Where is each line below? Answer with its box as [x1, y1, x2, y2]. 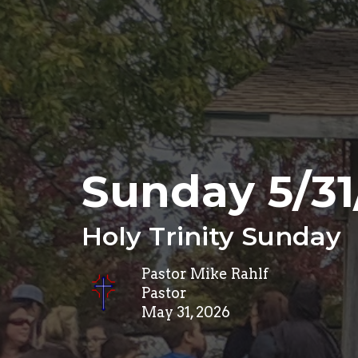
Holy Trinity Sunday [82, 221, 341, 253]
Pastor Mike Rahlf [141, 265, 268, 283]
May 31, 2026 [141, 304, 230, 321]
